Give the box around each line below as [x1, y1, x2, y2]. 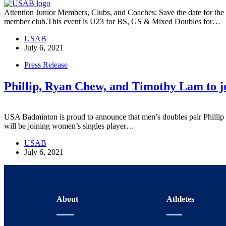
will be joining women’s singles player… [4, 122, 134, 131]
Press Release [24, 61, 68, 70]
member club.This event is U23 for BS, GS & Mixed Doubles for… [4, 17, 220, 26]
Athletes [166, 195, 194, 204]
